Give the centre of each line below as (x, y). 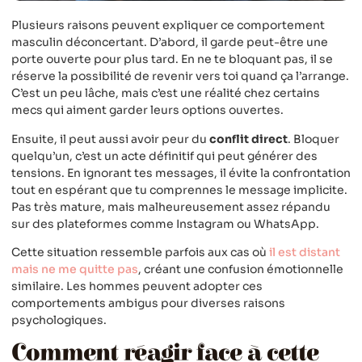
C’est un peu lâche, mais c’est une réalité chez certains (166, 93)
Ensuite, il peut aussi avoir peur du (110, 139)
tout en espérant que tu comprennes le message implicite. (179, 189)
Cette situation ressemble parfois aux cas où (140, 252)
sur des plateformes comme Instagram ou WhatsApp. (165, 223)
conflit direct (248, 139)
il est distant (305, 252)
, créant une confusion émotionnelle (241, 269)
